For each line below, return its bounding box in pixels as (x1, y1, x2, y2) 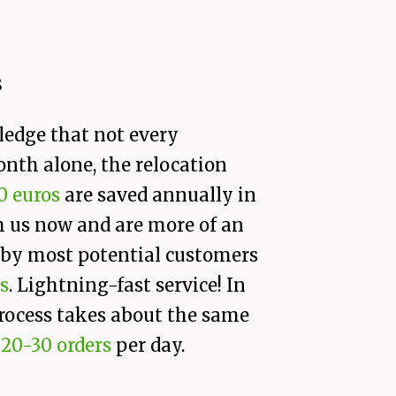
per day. (111, 334, 185, 357)
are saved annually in (60, 184, 256, 207)
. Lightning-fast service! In (9, 274, 246, 297)
